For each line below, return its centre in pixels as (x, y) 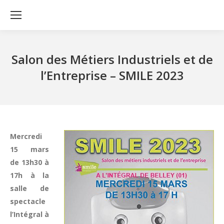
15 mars (29, 149)
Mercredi (26, 136)
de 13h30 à (29, 162)
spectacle (28, 201)
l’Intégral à (29, 214)
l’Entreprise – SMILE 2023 (112, 75)
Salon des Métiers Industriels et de (112, 59)
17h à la (29, 175)
